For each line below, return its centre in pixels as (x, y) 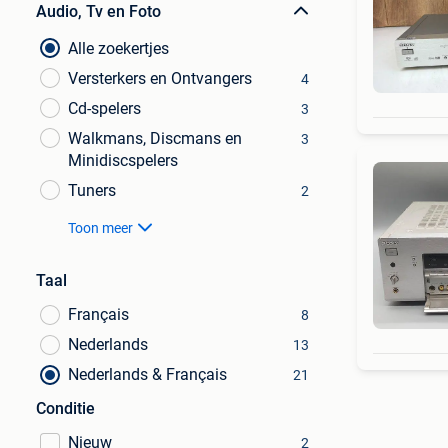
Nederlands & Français (147, 374)
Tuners (92, 190)
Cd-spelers (104, 108)
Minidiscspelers (123, 160)
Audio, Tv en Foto (98, 11)
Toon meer (100, 228)
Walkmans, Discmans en (155, 138)
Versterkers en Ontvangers (160, 78)
